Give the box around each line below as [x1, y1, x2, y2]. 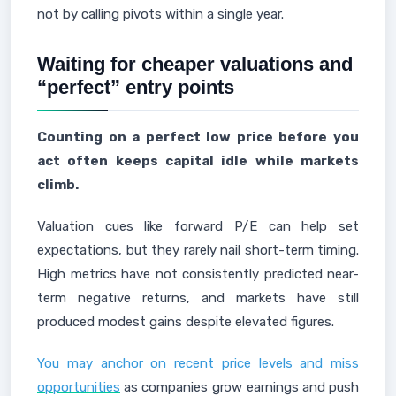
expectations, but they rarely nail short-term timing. [37, 242, 359, 258]
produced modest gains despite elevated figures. [37, 314, 334, 330]
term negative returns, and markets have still [37, 290, 359, 306]
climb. [37, 177, 79, 193]
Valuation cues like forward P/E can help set [37, 218, 359, 234]
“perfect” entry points [37, 76, 234, 98]
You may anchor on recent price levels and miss [37, 355, 359, 371]
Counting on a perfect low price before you [37, 129, 359, 145]
